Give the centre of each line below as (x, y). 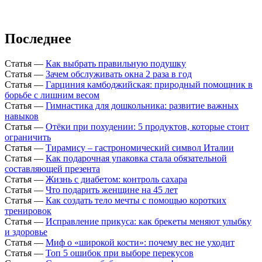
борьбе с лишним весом (52, 95)
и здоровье (26, 232)
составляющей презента (52, 169)
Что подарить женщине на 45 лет (112, 190)
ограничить (28, 137)
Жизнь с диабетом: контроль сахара (116, 180)
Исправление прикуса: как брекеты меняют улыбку (149, 222)
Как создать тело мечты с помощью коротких (136, 201)
